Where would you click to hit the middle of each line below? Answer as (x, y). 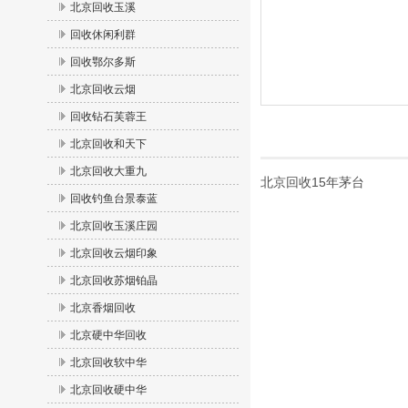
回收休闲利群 (103, 35)
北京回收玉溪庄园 (114, 226)
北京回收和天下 (108, 144)
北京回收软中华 (108, 362)
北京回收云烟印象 (114, 253)
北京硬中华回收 (108, 335)
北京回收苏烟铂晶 (114, 280)
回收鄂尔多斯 (103, 62)
